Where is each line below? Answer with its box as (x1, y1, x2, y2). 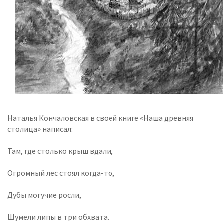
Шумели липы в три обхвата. (7, 212, 109, 222)
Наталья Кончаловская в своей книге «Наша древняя (7, 113, 193, 123)
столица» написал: (7, 124, 73, 134)
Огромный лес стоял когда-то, (7, 168, 114, 178)
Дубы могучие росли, (7, 190, 81, 200)
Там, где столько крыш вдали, (7, 146, 113, 156)
